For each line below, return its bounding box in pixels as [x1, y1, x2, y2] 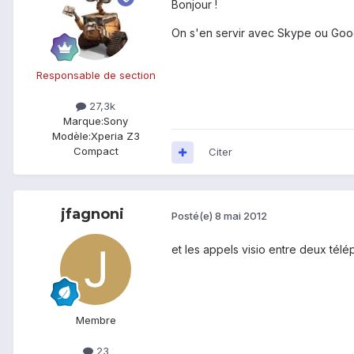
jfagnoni [61, 205, 124, 224]
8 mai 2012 [215, 209, 267, 222]
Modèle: [51, 130, 91, 143]
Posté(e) [171, 209, 215, 222]
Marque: [63, 115, 104, 128]
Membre [75, 314, 116, 327]
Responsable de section [36, 69, 156, 82]
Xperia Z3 [90, 130, 140, 143]
